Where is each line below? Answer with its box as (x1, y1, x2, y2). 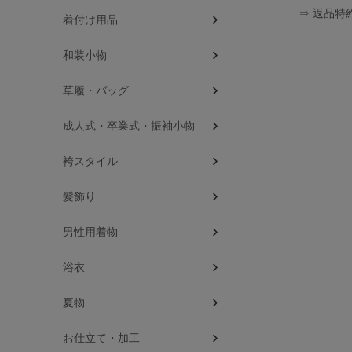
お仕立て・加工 (63, 332, 140, 345)
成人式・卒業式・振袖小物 (63, 119, 195, 133)
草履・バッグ (63, 84, 129, 97)
